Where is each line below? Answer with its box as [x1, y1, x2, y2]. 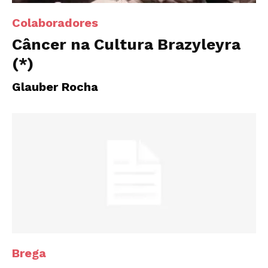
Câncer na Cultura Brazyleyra [12, 35, 240, 53]
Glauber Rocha [12, 79, 98, 94]
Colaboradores [12, 15, 98, 30]
